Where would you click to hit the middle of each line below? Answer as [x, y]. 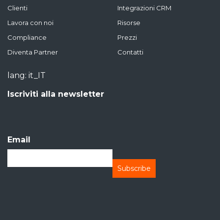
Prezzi [127, 37]
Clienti [17, 8]
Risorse [129, 23]
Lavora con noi [30, 23]
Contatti [130, 52]
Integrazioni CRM [144, 8]
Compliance [27, 37]
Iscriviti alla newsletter [56, 94]
